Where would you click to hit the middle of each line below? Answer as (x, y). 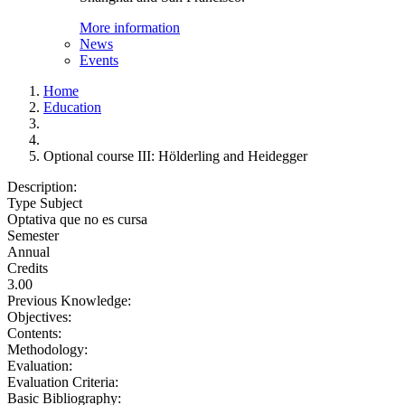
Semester (33, 235)
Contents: (36, 333)
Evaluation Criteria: (65, 382)
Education (72, 107)
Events (99, 60)
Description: (44, 187)
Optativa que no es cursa (77, 219)
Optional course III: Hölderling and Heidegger (175, 156)
